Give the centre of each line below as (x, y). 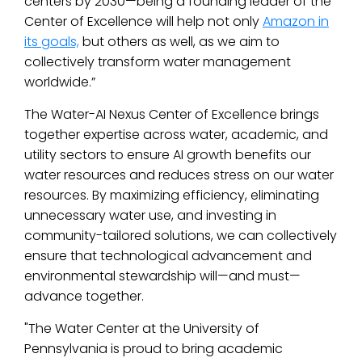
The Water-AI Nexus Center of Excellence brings (172, 114)
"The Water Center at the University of (142, 328)
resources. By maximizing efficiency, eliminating (172, 195)
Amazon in (296, 21)
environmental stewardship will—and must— (162, 276)
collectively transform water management (158, 62)
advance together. (84, 296)
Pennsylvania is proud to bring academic (154, 349)
